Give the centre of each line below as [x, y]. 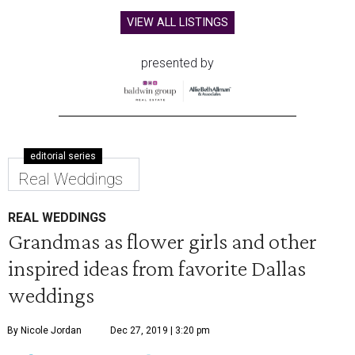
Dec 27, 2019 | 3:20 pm [160, 331]
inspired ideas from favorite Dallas [157, 268]
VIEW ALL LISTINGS [177, 23]
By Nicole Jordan [44, 331]
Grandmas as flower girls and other [162, 241]
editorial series [63, 157]
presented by [177, 63]
